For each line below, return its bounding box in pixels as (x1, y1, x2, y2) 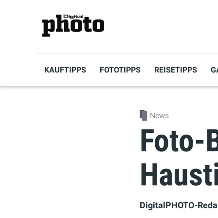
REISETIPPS (154, 65, 197, 74)
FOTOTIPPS (100, 65, 141, 74)
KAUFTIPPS (44, 65, 86, 74)
